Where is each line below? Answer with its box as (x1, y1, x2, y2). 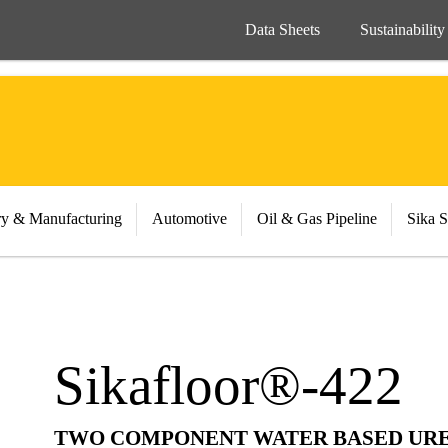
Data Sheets (245, 21, 320, 38)
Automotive (152, 210, 227, 227)
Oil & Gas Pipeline (257, 210, 377, 227)
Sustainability (360, 21, 445, 38)
